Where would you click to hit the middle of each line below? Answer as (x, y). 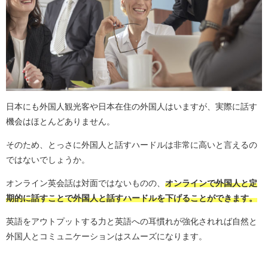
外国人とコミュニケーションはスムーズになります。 (106, 237)
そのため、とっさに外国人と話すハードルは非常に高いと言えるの (132, 145)
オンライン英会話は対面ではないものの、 (86, 183)
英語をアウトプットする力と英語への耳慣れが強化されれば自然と (132, 222)
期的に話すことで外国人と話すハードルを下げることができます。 (132, 198)
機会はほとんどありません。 (60, 122)
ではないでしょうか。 (48, 160)
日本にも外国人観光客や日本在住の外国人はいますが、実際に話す (132, 107)
